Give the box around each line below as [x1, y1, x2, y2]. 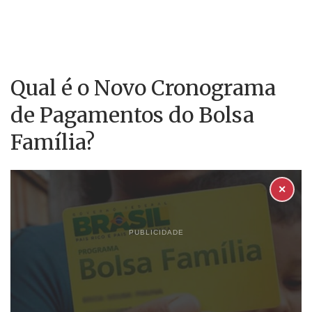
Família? [10, 129, 95, 155]
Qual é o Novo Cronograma [10, 75, 276, 101]
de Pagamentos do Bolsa [10, 102, 254, 128]
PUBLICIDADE [128, 228, 184, 237]
